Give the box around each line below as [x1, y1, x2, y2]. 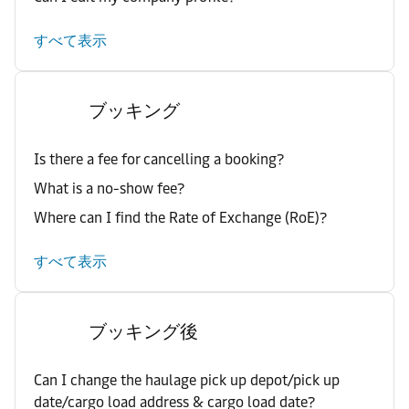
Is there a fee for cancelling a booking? [34, 151, 284, 168]
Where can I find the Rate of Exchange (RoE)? [34, 209, 327, 226]
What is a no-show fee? [34, 180, 184, 197]
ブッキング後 [89, 320, 198, 342]
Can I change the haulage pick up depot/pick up [34, 372, 340, 389]
